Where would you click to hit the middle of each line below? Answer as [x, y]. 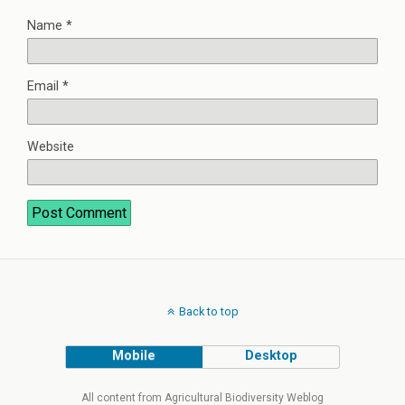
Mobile [134, 356]
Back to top [208, 312]
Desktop [271, 356]
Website [51, 147]
